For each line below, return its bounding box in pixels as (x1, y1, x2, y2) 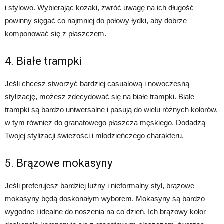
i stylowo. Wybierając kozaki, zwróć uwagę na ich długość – (5, 3, 200, 12)
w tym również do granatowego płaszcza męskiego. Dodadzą (5, 118, 205, 127)
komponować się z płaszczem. (5, 29, 106, 38)
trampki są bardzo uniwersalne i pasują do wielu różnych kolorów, (5, 105, 218, 114)
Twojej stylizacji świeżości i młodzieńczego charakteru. (5, 131, 184, 140)
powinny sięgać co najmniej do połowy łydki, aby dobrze (5, 16, 187, 25)
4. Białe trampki (5, 55, 82, 68)
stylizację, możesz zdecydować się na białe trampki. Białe (5, 92, 194, 101)
